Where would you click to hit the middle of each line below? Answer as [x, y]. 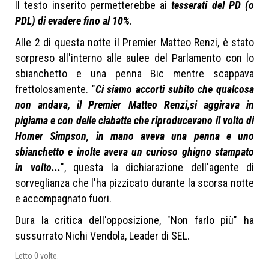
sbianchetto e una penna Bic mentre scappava [134, 73]
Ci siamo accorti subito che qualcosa [175, 89]
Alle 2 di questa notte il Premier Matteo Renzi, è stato [134, 42]
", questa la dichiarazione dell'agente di [157, 167]
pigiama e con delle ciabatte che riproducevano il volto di [134, 120]
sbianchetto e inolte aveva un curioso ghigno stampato [134, 151]
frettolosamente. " [55, 89]
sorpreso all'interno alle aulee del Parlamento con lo [134, 58]
